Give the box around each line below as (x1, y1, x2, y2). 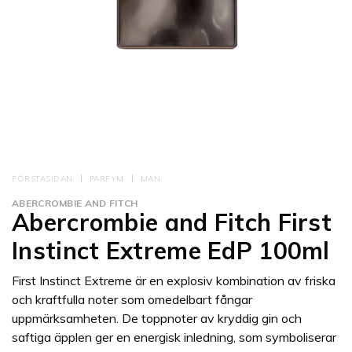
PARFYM (89, 174, 124, 185)
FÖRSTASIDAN (12, 174, 73, 185)
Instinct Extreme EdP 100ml (12, 236, 330, 266)
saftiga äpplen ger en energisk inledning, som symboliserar (12, 329, 336, 346)
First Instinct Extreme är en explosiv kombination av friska (12, 273, 335, 289)
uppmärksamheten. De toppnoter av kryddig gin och (12, 310, 302, 327)
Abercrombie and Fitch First (12, 207, 332, 238)
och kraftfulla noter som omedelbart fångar (12, 291, 252, 308)
